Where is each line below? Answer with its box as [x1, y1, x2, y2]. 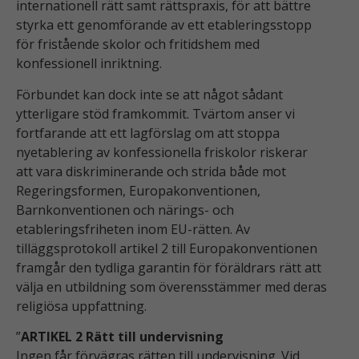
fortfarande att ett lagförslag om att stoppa [16, 123, 280, 142]
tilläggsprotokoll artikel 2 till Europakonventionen [16, 239, 317, 257]
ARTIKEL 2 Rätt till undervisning [21, 328, 224, 346]
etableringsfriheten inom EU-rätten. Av [16, 220, 250, 238]
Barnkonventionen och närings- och [16, 200, 234, 219]
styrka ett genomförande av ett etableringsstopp [16, 16, 312, 34]
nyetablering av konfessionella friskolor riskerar [16, 143, 308, 161]
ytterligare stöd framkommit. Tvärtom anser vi [16, 104, 295, 123]
